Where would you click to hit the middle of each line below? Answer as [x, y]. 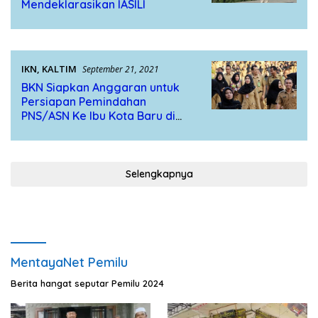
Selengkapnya [159, 174]
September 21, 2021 [121, 70]
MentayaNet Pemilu [69, 263]
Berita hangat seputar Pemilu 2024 [87, 284]
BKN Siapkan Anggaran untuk [100, 88]
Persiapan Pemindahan [84, 102]
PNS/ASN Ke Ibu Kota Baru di [98, 116]
